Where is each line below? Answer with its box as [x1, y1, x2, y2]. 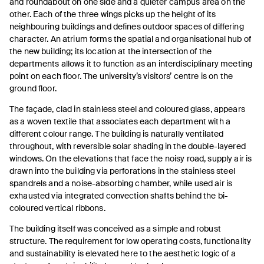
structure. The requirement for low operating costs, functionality [9, 236, 252, 246]
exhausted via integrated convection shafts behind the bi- [9, 190, 228, 201]
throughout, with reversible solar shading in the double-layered [9, 141, 246, 151]
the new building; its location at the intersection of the [9, 46, 212, 57]
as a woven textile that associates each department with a [9, 116, 230, 127]
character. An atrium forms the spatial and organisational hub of [9, 34, 251, 44]
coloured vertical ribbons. [9, 203, 105, 213]
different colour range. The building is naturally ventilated [9, 128, 224, 139]
